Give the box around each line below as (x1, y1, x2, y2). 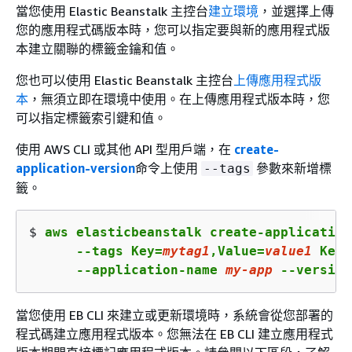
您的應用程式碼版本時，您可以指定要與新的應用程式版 (16, 21, 330, 38)
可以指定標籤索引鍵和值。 (16, 109, 167, 126)
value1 (265, 243, 312, 258)
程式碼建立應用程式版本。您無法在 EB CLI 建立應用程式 (16, 325, 333, 342)
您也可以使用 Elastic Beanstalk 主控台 (16, 71, 233, 88)
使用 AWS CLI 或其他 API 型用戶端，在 (16, 141, 234, 157)
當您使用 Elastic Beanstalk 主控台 (16, 2, 208, 19)
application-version (16, 159, 135, 176)
